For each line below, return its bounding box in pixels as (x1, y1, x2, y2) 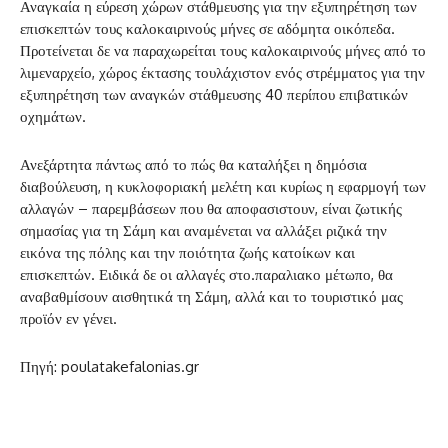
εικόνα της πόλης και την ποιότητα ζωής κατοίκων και (20, 243, 355, 263)
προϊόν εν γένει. (20, 309, 117, 329)
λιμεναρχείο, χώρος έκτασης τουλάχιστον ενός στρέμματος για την (20, 63, 425, 83)
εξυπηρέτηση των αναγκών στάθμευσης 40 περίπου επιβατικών (20, 85, 408, 105)
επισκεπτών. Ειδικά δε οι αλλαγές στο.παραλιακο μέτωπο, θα (20, 265, 393, 285)
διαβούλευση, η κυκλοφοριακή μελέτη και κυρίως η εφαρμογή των (20, 177, 426, 197)
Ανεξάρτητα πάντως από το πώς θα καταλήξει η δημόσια (20, 155, 367, 175)
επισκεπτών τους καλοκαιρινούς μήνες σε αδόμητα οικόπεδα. (20, 19, 395, 39)
